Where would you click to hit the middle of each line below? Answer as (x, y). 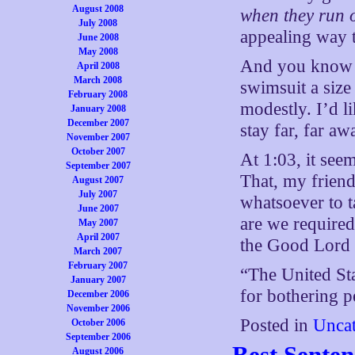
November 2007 (98, 137)
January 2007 (98, 280)
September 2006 (98, 337)
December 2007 (98, 123)
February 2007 (98, 265)
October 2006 (98, 323)
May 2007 (98, 223)
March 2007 (98, 251)
